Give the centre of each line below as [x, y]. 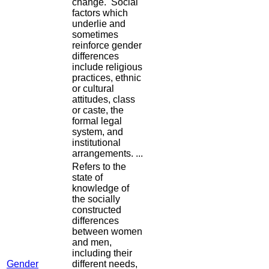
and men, [92, 243]
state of [87, 178]
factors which [100, 13]
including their [102, 253]
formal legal [97, 121]
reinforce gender [107, 46]
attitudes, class [104, 100]
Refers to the [99, 167]
